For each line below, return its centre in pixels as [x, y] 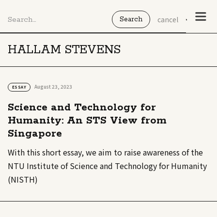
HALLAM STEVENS [64, 50]
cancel [168, 19]
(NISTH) [23, 179]
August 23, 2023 [53, 87]
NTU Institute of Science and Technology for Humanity [107, 166]
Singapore [35, 134]
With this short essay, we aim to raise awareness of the [105, 152]
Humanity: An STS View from [87, 121]
